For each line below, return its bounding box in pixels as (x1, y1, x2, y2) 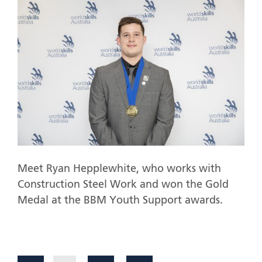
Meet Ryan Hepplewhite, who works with (18, 163, 221, 174)
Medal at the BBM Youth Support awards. (18, 195, 223, 206)
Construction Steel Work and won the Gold (18, 179, 229, 190)
